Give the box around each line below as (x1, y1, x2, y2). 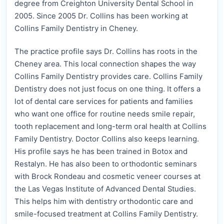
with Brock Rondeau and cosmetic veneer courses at (14, 172, 200, 181)
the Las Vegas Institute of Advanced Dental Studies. (14, 184, 196, 194)
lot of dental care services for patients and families (14, 97, 193, 106)
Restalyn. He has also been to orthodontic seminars (14, 159, 197, 169)
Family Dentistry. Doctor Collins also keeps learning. (14, 134, 199, 144)
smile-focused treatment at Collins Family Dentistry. (14, 209, 198, 219)
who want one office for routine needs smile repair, (14, 109, 195, 119)
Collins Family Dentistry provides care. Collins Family (14, 72, 202, 81)
